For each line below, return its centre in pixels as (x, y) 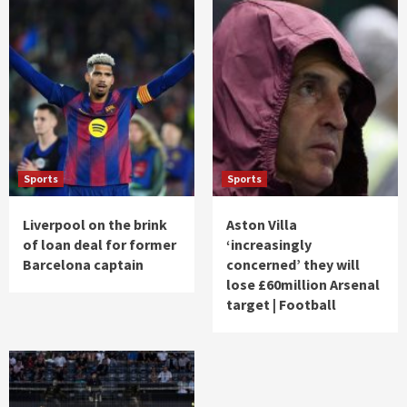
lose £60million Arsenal (303, 285)
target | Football (281, 305)
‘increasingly (269, 245)
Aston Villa (262, 225)
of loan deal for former (99, 245)
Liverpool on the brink (95, 225)
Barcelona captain (83, 265)
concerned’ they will (293, 265)
